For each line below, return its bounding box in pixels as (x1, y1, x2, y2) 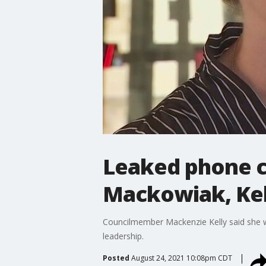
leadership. (102, 230, 144, 242)
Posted (102, 252, 129, 263)
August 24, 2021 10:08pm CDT (131, 252, 232, 263)
